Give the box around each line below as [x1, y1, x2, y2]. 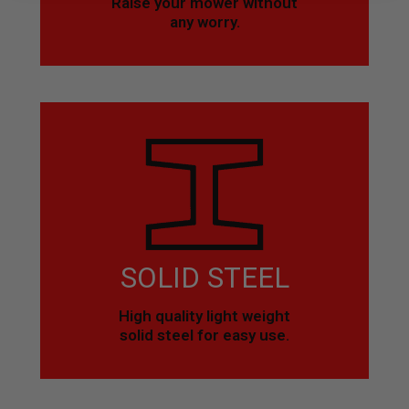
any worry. [169, 13, 240, 32]
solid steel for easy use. [120, 326, 289, 345]
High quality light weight [119, 307, 290, 326]
